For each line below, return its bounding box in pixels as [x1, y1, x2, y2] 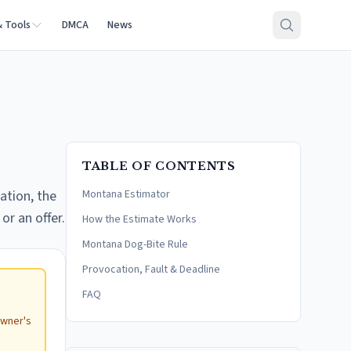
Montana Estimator [82, 186, 170, 202]
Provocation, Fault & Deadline [82, 262, 220, 277]
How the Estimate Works [82, 212, 197, 227]
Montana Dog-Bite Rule [82, 237, 188, 252]
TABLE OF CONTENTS [82, 159, 236, 173]
